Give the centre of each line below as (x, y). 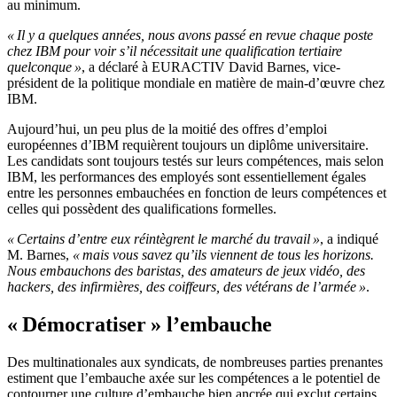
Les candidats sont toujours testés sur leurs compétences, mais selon (195, 161)
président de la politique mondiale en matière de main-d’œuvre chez (196, 83)
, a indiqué (349, 239)
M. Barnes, (40, 255)
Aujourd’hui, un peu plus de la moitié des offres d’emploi (167, 129)
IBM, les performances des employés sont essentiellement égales (187, 177)
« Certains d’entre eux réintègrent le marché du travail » (163, 239)
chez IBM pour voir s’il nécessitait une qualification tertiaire (175, 51)
